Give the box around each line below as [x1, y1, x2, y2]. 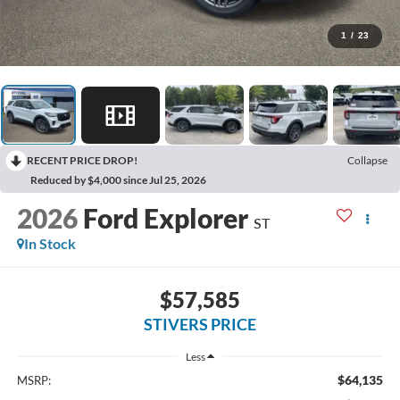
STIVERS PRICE [144, 313, 256, 334]
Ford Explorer [82, 202, 248, 235]
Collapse [347, 154, 387, 168]
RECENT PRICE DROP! [27, 154, 137, 168]
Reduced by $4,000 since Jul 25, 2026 [30, 173, 206, 187]
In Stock [23, 235, 76, 253]
